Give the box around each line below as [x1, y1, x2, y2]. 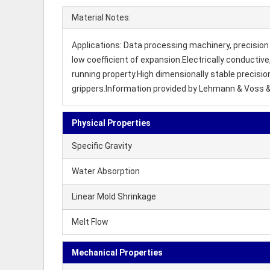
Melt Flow [72, 217, 108, 227]
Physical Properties [72, 118, 151, 128]
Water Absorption [72, 166, 140, 176]
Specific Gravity [72, 141, 132, 151]
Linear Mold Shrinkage [72, 192, 156, 201]
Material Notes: [72, 13, 131, 22]
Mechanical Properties [72, 248, 163, 257]
